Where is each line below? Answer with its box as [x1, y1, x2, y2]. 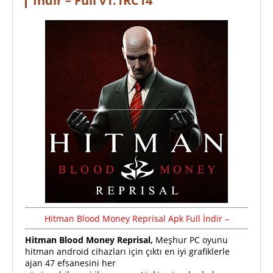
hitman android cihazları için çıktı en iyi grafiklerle [25, 246, 230, 257]
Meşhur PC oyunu [155, 234, 228, 246]
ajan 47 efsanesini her [25, 257, 116, 269]
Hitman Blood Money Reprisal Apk [44, 213, 183, 224]
